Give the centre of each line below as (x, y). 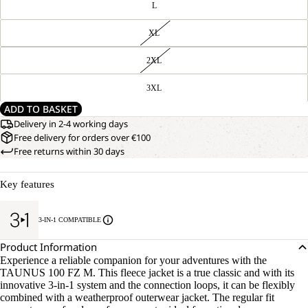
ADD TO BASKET (41, 109)
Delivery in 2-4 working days (71, 124)
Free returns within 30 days (69, 151)
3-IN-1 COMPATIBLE (70, 220)
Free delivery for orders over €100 (82, 137)
